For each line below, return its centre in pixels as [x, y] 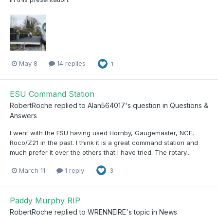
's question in [147, 105]
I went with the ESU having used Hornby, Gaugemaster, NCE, [102, 133]
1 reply [73, 170]
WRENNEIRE [107, 212]
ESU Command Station [52, 94]
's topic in [143, 212]
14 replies [70, 64]
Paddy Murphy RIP [45, 201]
